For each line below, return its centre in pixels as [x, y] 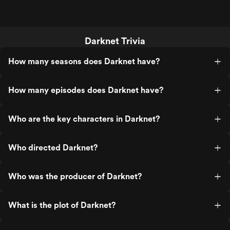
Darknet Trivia [115, 41]
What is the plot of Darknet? [62, 205]
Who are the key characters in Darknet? [84, 119]
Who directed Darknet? [53, 148]
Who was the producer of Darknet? [75, 176]
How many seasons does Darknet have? [84, 61]
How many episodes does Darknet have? [86, 90]
